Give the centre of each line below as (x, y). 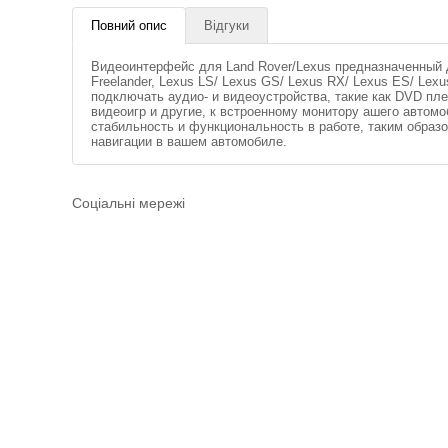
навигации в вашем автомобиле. (189, 141)
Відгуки (226, 25)
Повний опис (129, 25)
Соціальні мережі (128, 203)
